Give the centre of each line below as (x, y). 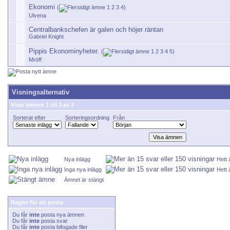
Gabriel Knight (46, 36)
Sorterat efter (29, 118)
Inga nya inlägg (83, 169)
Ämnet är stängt (84, 180)
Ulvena (37, 15)
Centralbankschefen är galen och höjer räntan (96, 30)
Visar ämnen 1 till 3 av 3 (42, 105)
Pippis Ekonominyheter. (64, 51)
